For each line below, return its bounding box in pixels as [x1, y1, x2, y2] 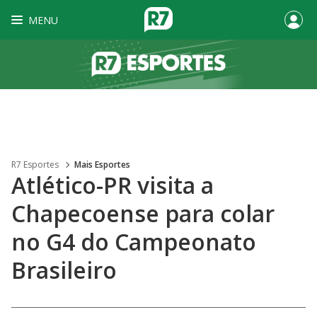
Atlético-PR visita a [11, 170, 214, 200]
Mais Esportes [74, 158, 130, 171]
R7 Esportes [11, 158, 59, 171]
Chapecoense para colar [11, 198, 275, 229]
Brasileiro [11, 255, 117, 285]
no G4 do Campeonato [11, 226, 256, 257]
